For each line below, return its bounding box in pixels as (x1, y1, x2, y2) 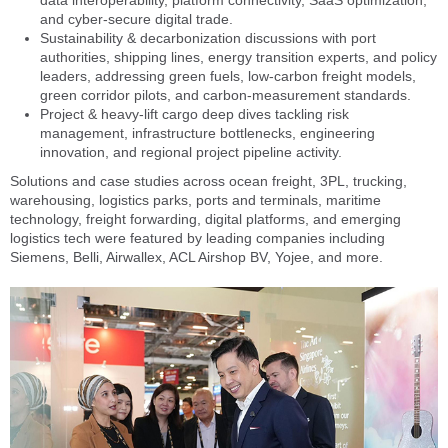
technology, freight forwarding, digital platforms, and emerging (10, 210, 401, 227)
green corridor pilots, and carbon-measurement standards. (40, 86, 411, 103)
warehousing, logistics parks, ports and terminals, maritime (10, 191, 381, 208)
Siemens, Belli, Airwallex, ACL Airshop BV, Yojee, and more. (10, 248, 383, 265)
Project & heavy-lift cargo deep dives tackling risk (40, 105, 349, 122)
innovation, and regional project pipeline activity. (40, 143, 342, 160)
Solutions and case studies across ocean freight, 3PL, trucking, (10, 172, 407, 189)
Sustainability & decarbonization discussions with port (40, 29, 376, 46)
